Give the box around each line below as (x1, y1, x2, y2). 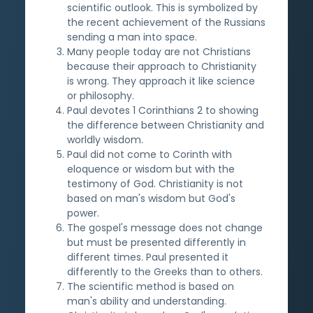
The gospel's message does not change (67, 220, 263, 235)
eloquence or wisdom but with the (67, 161, 235, 176)
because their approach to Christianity (67, 59, 256, 73)
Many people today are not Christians (67, 44, 251, 59)
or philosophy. (67, 88, 134, 103)
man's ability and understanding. (67, 293, 226, 308)
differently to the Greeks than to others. (67, 264, 263, 279)
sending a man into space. (67, 29, 197, 44)
